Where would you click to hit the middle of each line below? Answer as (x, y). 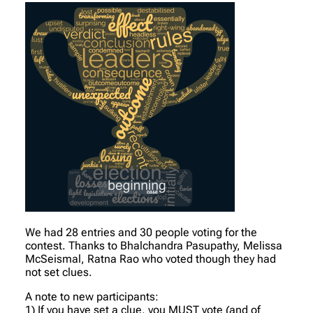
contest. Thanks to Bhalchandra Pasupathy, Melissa (154, 245)
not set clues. (59, 272)
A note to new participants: (92, 296)
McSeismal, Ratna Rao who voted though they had (151, 259)
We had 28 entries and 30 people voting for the (141, 232)
